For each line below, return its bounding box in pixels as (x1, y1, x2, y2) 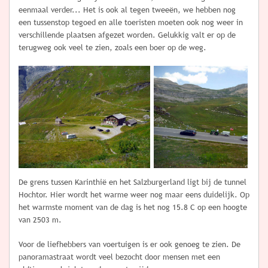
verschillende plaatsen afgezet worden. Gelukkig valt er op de (19, 31, 236, 40)
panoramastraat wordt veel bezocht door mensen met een (19, 252, 220, 262)
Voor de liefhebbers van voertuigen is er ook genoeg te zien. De (19, 240, 240, 249)
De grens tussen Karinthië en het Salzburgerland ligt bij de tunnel (19, 178, 246, 187)
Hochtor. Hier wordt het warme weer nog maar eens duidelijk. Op (19, 190, 249, 200)
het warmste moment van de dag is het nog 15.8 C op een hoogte (19, 203, 247, 212)
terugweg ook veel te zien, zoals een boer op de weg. (19, 43, 206, 53)
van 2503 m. (19, 215, 62, 225)
